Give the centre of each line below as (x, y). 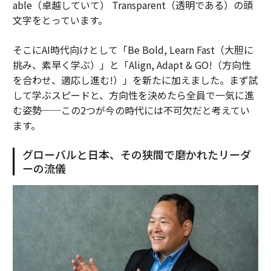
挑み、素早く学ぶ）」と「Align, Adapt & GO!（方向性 (132, 65)
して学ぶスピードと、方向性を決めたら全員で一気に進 (133, 95)
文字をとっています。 (60, 20)
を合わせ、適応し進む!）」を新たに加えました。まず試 (135, 80)
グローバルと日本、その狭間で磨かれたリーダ (136, 155)
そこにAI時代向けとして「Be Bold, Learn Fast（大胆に (133, 50)
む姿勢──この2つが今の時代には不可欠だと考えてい (131, 110)
